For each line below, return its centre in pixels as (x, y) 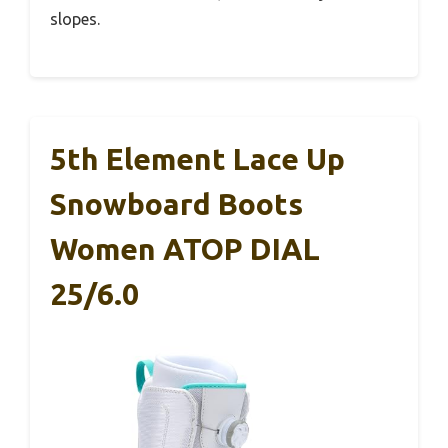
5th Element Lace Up (197, 158)
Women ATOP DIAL (185, 248)
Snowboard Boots (176, 203)
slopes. (75, 18)
